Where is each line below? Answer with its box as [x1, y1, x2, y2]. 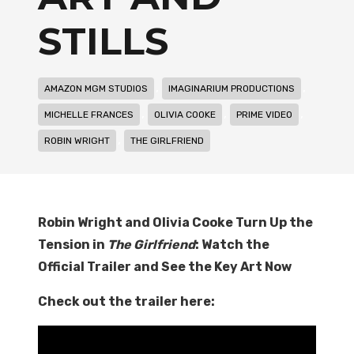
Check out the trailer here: [38, 294, 215, 309]
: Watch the [195, 237, 269, 252]
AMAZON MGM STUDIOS [44, 83, 148, 94]
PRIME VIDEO [236, 109, 292, 120]
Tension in [38, 237, 107, 252]
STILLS [38, 18, 168, 64]
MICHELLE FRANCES [44, 109, 134, 120]
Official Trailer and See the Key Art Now [38, 259, 292, 274]
